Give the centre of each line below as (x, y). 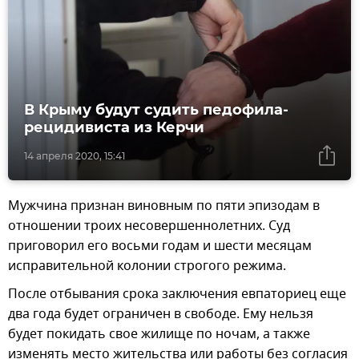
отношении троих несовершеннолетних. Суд (149, 226)
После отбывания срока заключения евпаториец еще (177, 294)
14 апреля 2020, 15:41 (75, 155)
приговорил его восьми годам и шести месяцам (160, 246)
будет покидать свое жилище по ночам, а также (159, 334)
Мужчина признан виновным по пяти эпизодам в (164, 206)
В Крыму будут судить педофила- (156, 109)
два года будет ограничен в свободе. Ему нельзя (161, 314)
